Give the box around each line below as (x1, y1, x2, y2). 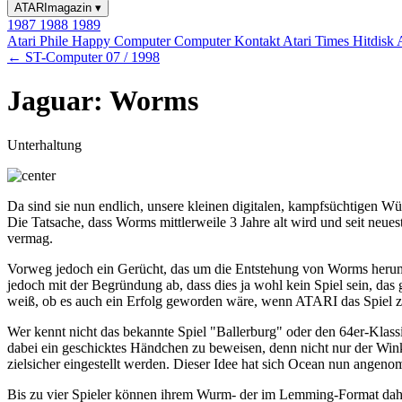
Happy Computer (72, 33, 174, 48)
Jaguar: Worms (7, 84, 198, 118)
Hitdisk (353, 33, 397, 48)
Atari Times (283, 33, 353, 48)
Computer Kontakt (174, 33, 283, 48)
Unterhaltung (7, 136, 82, 153)
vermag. (7, 230, 53, 246)
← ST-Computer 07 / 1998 (7, 49, 160, 65)
